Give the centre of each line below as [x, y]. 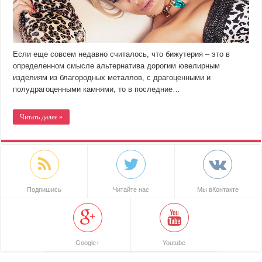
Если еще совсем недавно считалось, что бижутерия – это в [122, 54]
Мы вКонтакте [218, 190]
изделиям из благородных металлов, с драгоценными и [112, 78]
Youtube [174, 243]
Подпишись [44, 190]
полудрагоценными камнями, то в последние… [97, 89]
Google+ [88, 243]
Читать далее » [42, 117]
